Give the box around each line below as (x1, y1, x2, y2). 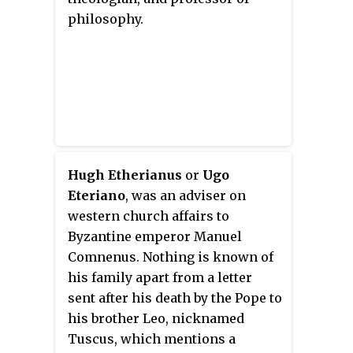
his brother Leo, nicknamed (68, 310, 244, 326)
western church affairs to (68, 207, 229, 224)
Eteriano (68, 187, 125, 203)
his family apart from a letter (68, 269, 252, 285)
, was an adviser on (125, 187, 246, 203)
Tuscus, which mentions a (68, 330, 236, 347)
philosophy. (68, 10, 143, 27)
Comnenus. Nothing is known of (68, 248, 273, 265)
